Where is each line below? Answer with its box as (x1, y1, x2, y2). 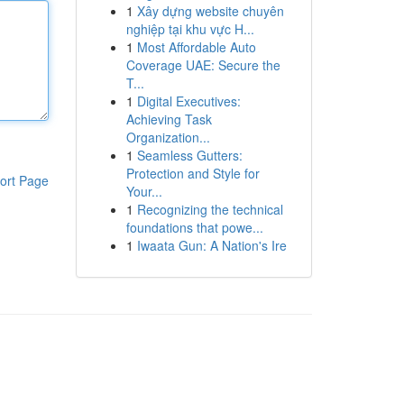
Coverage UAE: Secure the (125, 56, 280, 74)
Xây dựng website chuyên (136, 2, 284, 20)
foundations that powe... (125, 218, 263, 236)
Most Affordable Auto (136, 38, 256, 56)
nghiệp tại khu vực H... (125, 20, 254, 38)
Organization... (125, 128, 210, 146)
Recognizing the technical (136, 200, 283, 218)
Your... (125, 182, 162, 200)
